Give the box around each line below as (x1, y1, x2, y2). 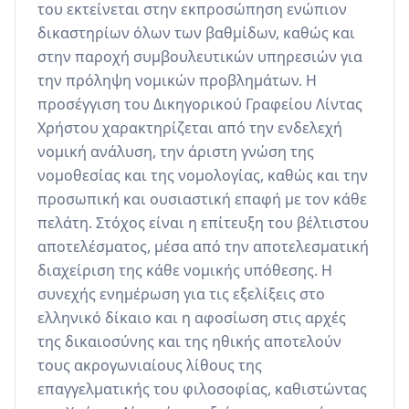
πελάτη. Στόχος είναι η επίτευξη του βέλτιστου (37, 213, 369, 234)
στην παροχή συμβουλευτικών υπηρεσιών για (37, 47, 362, 68)
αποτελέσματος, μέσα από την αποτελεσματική (37, 236, 369, 257)
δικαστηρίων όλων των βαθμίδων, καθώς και (37, 23, 355, 44)
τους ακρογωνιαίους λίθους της (37, 355, 262, 376)
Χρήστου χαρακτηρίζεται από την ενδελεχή (37, 118, 342, 139)
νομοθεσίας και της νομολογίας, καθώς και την (37, 165, 368, 186)
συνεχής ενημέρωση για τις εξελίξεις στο (37, 284, 325, 305)
